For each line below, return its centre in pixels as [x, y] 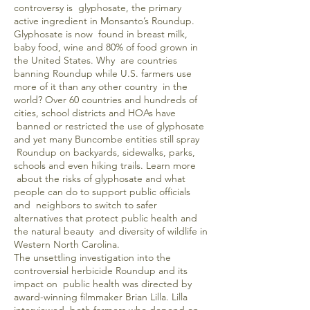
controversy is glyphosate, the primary [98, 8]
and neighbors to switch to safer [85, 205]
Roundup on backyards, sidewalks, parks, [104, 152]
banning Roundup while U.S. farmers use [103, 73]
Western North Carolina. [67, 244]
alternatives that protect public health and [106, 218]
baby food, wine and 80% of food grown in [106, 47]
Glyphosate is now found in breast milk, [101, 34]
